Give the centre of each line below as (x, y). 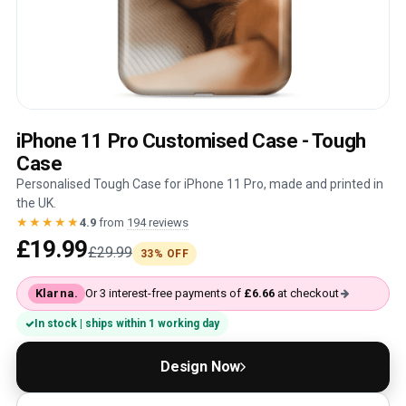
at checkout (306, 293)
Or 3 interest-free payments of (164, 293)
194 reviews (158, 222)
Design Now (200, 367)
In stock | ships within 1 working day (127, 324)
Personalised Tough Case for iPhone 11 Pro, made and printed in (200, 184)
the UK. (36, 203)
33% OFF (164, 254)
